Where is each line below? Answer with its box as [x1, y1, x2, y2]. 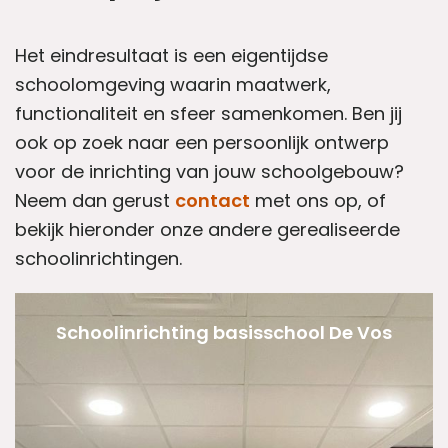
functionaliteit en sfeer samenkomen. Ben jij [15, 101, 402, 127]
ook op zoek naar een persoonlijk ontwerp [15, 130, 389, 156]
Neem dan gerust [15, 188, 175, 214]
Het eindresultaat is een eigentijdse [15, 43, 328, 69]
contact [175, 188, 250, 214]
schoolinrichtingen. [15, 246, 182, 272]
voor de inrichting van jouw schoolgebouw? [15, 159, 404, 185]
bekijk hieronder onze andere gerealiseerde [15, 217, 400, 243]
